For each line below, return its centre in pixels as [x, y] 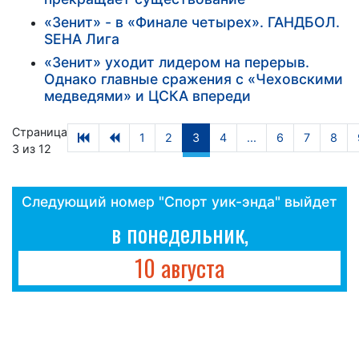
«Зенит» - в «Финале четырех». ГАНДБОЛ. [192, 22]
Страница [40, 131]
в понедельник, [179, 233]
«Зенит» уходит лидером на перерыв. [177, 62]
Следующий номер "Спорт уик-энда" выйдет [179, 201]
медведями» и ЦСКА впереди [147, 95]
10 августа [179, 267]
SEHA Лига [82, 38]
